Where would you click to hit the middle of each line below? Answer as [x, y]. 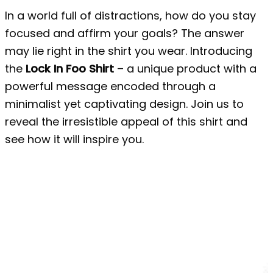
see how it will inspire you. [74, 139]
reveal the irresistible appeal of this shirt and [126, 121]
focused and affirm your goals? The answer [125, 33]
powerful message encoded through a [110, 86]
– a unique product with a [185, 68]
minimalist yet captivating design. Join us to [124, 104]
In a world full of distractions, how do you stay [130, 15]
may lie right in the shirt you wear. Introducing [129, 51]
